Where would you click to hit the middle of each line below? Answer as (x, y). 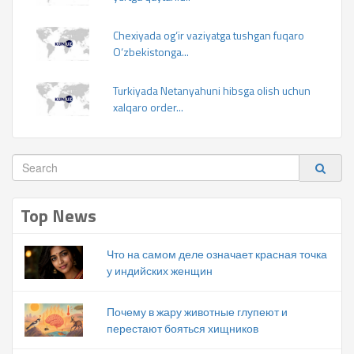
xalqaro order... (148, 107)
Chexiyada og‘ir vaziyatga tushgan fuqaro (208, 35)
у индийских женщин (160, 271)
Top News (58, 216)
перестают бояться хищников (183, 328)
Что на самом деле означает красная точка (217, 254)
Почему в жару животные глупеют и (197, 312)
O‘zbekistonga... (151, 52)
